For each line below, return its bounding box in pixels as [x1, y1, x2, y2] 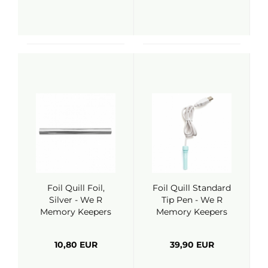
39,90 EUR [169, 239, 214, 250]
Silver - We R [49, 194, 102, 205]
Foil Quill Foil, [47, 182, 105, 193]
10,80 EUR [54, 239, 98, 250]
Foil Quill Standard [153, 182, 231, 193]
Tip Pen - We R [161, 194, 223, 205]
